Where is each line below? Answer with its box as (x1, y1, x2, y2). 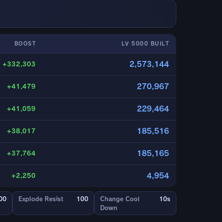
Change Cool (100, 196, 140, 202)
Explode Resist (18, 196, 63, 202)
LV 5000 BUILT (121, 41, 169, 47)
